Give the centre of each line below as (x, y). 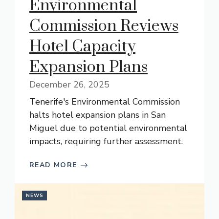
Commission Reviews (104, 26)
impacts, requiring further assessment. (106, 141)
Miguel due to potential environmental (108, 128)
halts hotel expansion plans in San (98, 115)
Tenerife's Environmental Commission (105, 102)
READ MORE (53, 165)
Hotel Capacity (82, 47)
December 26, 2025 (69, 85)
